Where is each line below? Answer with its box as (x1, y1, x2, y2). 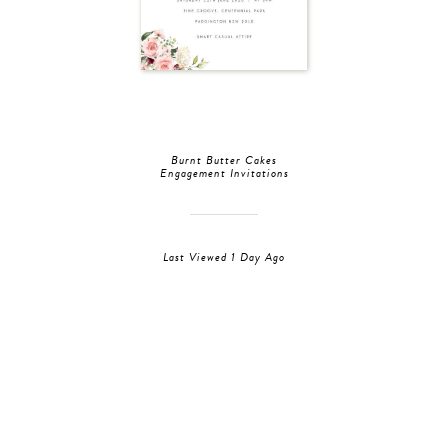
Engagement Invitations (159, 164, 289, 183)
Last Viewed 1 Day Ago (163, 248, 285, 267)
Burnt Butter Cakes (171, 151, 277, 170)
